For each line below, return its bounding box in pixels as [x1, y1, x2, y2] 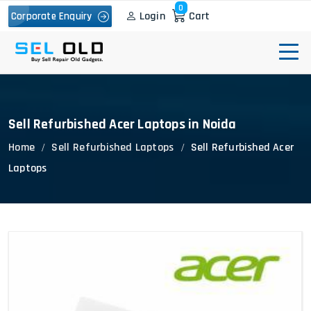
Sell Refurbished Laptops [51, 140, 174, 155]
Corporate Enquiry [11, 9, 98, 23]
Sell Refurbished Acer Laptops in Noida [8, 115, 237, 133]
